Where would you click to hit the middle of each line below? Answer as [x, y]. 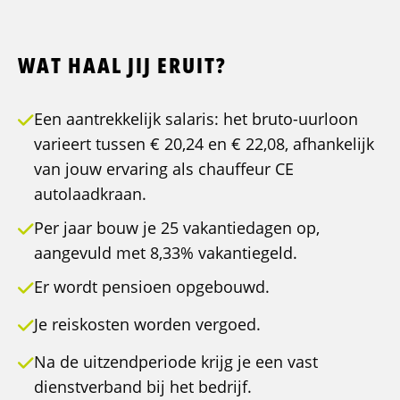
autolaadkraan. [90, 194]
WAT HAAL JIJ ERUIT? [122, 65]
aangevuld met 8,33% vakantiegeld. [166, 253]
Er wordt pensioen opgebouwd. [152, 287]
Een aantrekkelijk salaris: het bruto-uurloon [196, 119]
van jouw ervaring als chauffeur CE [164, 169]
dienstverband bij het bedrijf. [143, 387]
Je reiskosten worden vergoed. [147, 325]
